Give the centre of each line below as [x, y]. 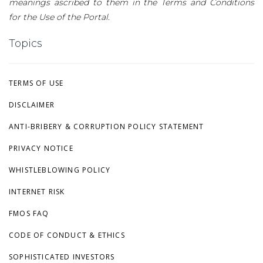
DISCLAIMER [32, 104]
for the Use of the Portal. [59, 17]
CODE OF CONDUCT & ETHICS [67, 235]
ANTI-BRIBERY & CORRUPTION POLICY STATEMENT [107, 126]
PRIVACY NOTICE [41, 148]
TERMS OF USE [36, 83]
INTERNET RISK [37, 191]
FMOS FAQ [29, 213]
